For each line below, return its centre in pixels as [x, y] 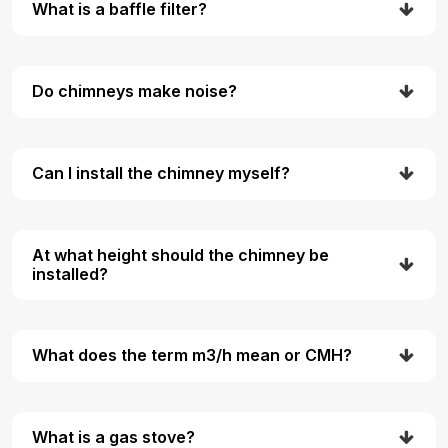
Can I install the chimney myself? [161, 173]
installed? [70, 273]
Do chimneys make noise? [134, 91]
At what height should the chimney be [180, 254]
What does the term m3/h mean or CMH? [192, 355]
